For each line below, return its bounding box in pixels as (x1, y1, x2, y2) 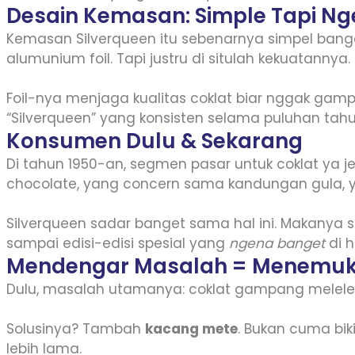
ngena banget (229, 234, 325, 253)
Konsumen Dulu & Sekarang (6, 127, 303, 155)
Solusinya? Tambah (6, 319, 145, 338)
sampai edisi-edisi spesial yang (6, 234, 229, 253)
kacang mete (145, 319, 238, 338)
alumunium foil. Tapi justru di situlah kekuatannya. (6, 49, 350, 68)
